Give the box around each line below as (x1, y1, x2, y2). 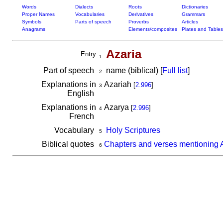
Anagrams (21, 26, 45, 32)
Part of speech (43, 66, 96, 75)
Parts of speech (75, 19, 111, 24)
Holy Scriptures (106, 126, 160, 134)
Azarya (102, 103, 131, 111)
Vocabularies (75, 11, 105, 17)
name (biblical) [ (102, 66, 162, 75)
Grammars (181, 11, 205, 17)
